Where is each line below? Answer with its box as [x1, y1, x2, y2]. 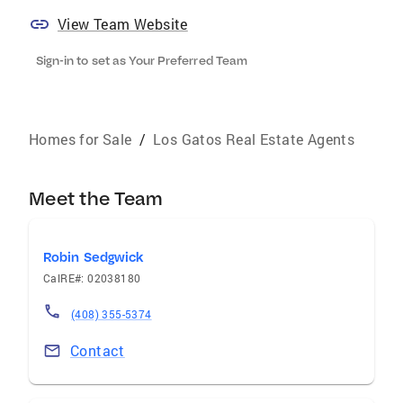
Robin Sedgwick [43, 249, 145, 265]
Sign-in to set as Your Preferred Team [36, 53, 247, 67]
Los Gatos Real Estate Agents [153, 130, 355, 148]
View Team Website [58, 14, 188, 33]
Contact [70, 341, 125, 360]
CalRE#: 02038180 [43, 271, 141, 285]
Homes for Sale [29, 130, 132, 148]
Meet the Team [29, 187, 164, 210]
